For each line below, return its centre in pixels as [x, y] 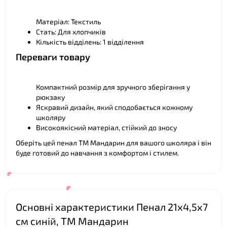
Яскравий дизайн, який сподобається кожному [114, 107]
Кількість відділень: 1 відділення [90, 42]
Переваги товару [53, 57]
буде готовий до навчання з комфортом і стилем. [97, 153]
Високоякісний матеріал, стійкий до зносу [106, 127]
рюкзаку [50, 97]
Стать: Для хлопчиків [71, 32]
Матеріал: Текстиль [68, 22]
